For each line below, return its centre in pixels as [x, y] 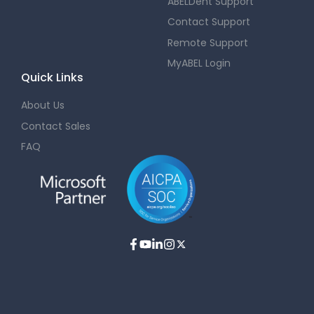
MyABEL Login [199, 63]
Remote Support [208, 42]
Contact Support [209, 22]
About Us [43, 105]
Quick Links [52, 78]
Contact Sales [56, 126]
